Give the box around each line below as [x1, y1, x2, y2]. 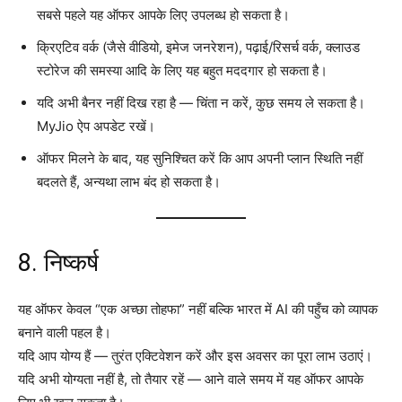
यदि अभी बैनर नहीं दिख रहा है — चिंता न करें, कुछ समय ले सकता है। [37, 93, 365, 111]
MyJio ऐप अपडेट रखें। [37, 117, 155, 135]
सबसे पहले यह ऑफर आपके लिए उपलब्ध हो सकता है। [37, 5, 290, 23]
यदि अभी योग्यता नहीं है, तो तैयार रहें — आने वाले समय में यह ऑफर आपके [18, 370, 363, 388]
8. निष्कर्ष [18, 248, 99, 277]
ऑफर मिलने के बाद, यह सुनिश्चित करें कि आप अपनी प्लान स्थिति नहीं [37, 149, 363, 167]
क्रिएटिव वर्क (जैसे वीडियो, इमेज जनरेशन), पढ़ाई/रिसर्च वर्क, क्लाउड [37, 38, 360, 56]
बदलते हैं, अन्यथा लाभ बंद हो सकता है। [37, 172, 221, 190]
